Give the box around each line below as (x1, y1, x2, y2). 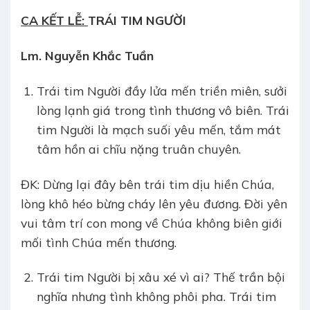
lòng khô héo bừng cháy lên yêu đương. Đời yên (21, 195, 287, 211)
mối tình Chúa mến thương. (21, 234, 176, 250)
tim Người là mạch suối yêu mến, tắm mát (36, 121, 281, 137)
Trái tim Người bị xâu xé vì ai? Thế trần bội (36, 269, 285, 285)
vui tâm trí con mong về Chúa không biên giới (21, 215, 282, 230)
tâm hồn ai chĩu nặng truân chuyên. (36, 140, 241, 156)
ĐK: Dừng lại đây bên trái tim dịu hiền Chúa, (21, 176, 274, 192)
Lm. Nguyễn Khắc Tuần (21, 47, 154, 63)
